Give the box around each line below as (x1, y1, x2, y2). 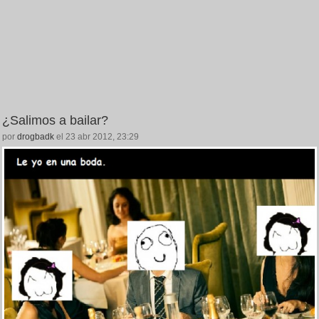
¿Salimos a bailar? (2, 113, 108, 127)
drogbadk (17, 131, 54, 142)
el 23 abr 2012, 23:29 (54, 131, 139, 142)
